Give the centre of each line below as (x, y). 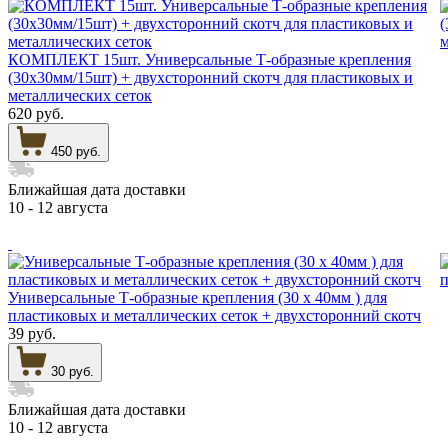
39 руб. (32, 333)
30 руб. (72, 371)
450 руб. (76, 151)
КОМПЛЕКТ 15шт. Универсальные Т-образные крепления (209, 59)
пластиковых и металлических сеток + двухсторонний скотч (214, 315)
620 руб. (36, 113)
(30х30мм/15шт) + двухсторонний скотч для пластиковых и (210, 77)
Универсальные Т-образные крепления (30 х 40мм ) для (197, 297)
